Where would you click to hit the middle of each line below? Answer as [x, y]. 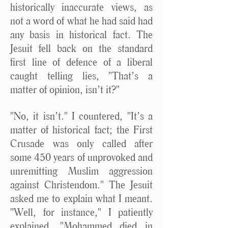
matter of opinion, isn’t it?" [65, 89]
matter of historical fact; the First [81, 130]
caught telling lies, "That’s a [81, 76]
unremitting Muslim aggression [81, 171]
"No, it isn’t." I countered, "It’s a [81, 116]
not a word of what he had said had [81, 21]
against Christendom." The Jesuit [81, 184]
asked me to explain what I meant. [81, 198]
